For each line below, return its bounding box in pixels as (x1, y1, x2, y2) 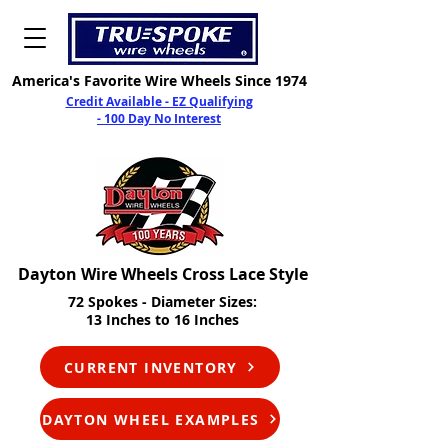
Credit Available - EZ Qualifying (65, 93, 253, 110)
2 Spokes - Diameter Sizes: (75, 292, 257, 311)
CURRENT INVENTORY (64, 357, 238, 377)
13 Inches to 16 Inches (85, 310, 239, 329)
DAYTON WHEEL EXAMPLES (42, 409, 260, 429)
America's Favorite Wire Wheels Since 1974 (11, 71, 307, 90)
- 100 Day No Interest (97, 110, 221, 127)
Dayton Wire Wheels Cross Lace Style (17, 263, 308, 285)
